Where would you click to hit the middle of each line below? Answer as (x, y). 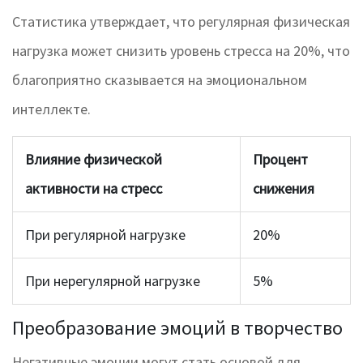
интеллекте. (51, 109)
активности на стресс (94, 189)
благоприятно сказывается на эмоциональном (160, 80)
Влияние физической (94, 160)
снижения (284, 189)
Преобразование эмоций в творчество (177, 328)
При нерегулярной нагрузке (113, 281)
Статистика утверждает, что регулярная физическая (181, 22)
